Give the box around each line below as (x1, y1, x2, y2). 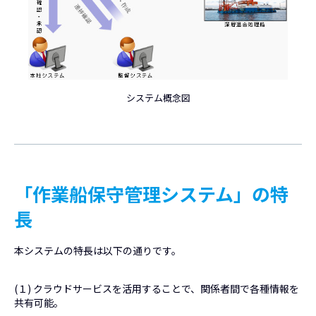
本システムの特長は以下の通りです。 (14, 243, 181, 257)
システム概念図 (126, 90, 190, 104)
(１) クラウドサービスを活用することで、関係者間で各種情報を (14, 281, 299, 296)
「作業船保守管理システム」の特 (14, 180, 288, 207)
